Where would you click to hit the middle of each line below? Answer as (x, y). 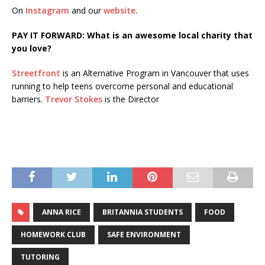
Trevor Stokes (74, 99)
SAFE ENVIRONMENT (144, 234)
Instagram (47, 10)
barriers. (28, 99)
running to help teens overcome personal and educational (122, 86)
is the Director (131, 99)
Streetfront (36, 73)
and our (86, 10)
